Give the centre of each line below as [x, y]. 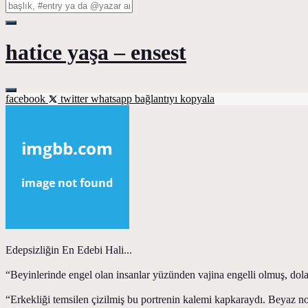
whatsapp [113, 98]
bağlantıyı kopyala [175, 98]
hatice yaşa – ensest [96, 53]
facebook [27, 98]
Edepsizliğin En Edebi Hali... [69, 250]
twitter [74, 98]
